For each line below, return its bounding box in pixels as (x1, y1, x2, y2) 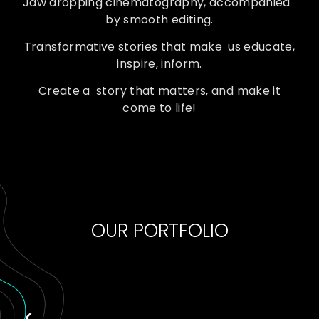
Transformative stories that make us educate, (23, 38, 296, 56)
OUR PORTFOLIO (90, 217, 229, 244)
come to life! (122, 100, 197, 117)
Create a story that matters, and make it (38, 83, 281, 100)
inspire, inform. (117, 56, 202, 73)
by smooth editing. (105, 11, 214, 28)
